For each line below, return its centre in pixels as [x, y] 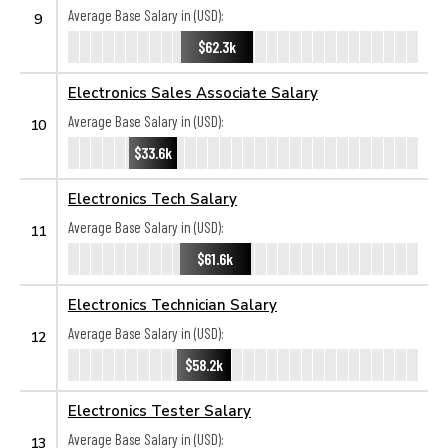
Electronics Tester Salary [159, 410]
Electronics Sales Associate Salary [193, 92]
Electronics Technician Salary [172, 304]
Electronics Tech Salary [152, 198]
